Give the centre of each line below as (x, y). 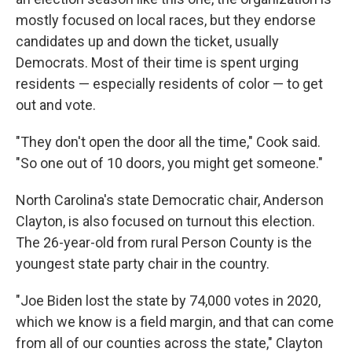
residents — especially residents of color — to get (169, 84)
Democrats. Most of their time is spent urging (157, 62)
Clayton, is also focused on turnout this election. (165, 221)
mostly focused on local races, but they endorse (166, 20)
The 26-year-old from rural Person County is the (164, 242)
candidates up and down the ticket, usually (147, 41)
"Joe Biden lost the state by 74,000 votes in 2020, (168, 301)
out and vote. (56, 105)
